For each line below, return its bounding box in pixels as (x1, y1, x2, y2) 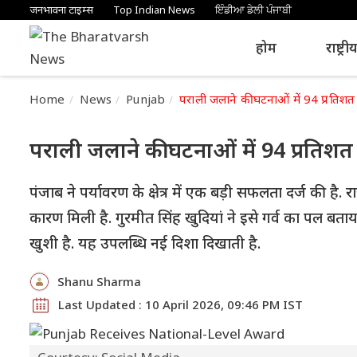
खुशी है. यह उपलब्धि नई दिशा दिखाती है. (29, 233, 261, 253)
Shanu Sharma (57, 273, 141, 289)
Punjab (126, 91, 166, 107)
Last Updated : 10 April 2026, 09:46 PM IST (58, 296, 303, 312)
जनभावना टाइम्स (29, 2, 93, 17)
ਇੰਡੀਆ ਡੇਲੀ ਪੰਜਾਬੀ (215, 2, 292, 17)
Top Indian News (113, 2, 195, 17)
